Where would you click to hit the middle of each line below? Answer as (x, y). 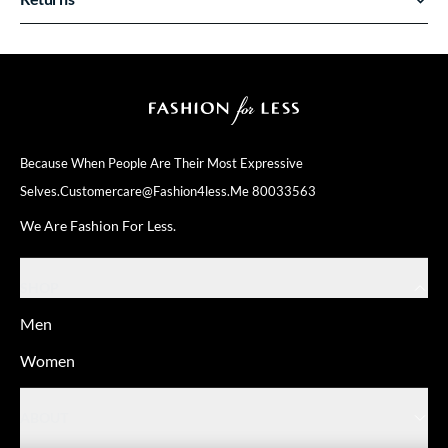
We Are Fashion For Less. (98, 225)
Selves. (40, 190)
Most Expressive (255, 162)
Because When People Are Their (113, 162)
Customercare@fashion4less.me (154, 190)
